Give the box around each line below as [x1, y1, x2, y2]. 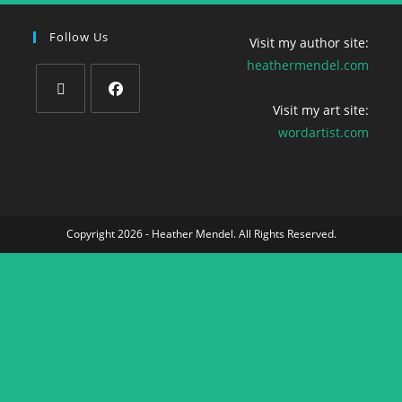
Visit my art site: [272, 100, 369, 118]
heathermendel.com [246, 56, 369, 74]
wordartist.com [277, 123, 369, 141]
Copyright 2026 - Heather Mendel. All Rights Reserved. [66, 225, 336, 241]
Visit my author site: [249, 33, 369, 51]
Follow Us [49, 28, 109, 45]
